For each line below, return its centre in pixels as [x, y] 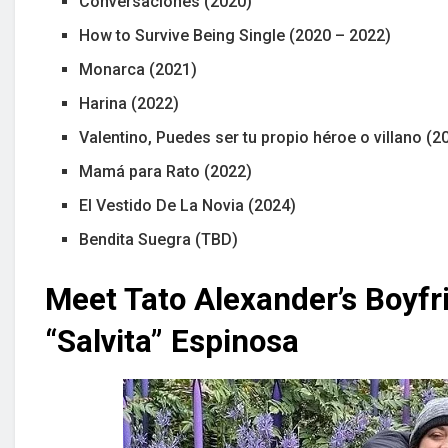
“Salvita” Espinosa [172, 342]
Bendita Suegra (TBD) [159, 240]
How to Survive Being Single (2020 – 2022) [235, 36]
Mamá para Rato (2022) [166, 172]
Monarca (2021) [138, 70]
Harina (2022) [129, 104]
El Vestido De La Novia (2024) [188, 206]
